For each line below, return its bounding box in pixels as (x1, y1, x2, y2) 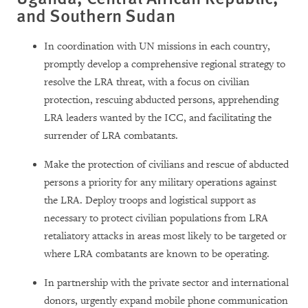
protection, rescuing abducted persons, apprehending (44, 93, 278, 107)
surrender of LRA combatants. (44, 129, 178, 142)
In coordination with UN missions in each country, (44, 39, 270, 53)
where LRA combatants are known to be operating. (44, 247, 269, 261)
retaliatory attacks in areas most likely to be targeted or (44, 229, 287, 243)
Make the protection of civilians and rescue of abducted (44, 157, 289, 171)
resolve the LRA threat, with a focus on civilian (44, 75, 250, 89)
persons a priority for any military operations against (44, 175, 276, 189)
